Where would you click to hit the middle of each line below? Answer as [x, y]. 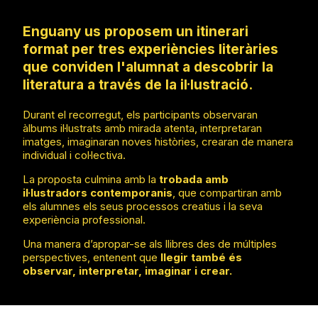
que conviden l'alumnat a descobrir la [148, 67]
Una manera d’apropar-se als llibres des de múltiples [150, 244]
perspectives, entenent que [92, 258]
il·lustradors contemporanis [98, 193]
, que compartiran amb [227, 193]
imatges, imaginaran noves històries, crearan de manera [158, 142]
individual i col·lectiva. [75, 155]
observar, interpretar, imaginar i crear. [128, 271]
